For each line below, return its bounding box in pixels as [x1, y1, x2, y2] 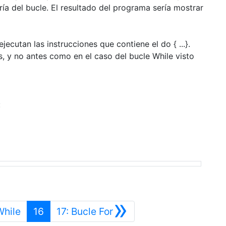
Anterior [20, 204, 56, 217]
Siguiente [112, 204, 155, 217]
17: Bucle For [56, 205, 113, 217]
